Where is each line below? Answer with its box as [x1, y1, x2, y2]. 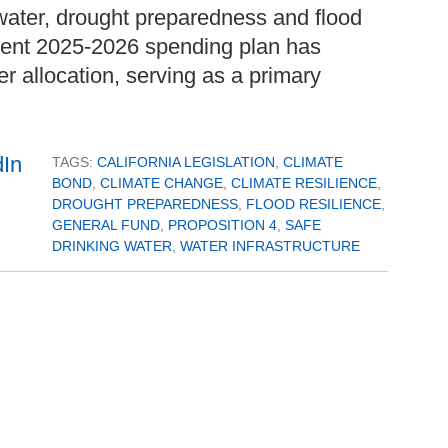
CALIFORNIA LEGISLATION [97, 154, 275, 171]
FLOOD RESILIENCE [246, 196, 381, 213]
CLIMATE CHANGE [100, 175, 223, 192]
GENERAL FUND [52, 217, 160, 234]
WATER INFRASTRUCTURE [180, 238, 360, 255]
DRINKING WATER [52, 238, 172, 255]
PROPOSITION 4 [168, 217, 277, 234]
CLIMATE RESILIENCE [231, 175, 377, 192]
